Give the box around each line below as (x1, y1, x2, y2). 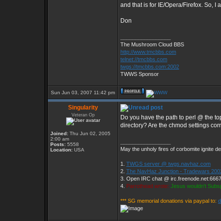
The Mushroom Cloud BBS (120, 41, 184, 47)
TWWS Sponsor (120, 71, 159, 77)
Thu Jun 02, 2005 (68, 131, 110, 136)
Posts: (50, 142, 66, 147)
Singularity (68, 104, 98, 111)
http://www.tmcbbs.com (120, 49, 176, 55)
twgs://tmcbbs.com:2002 (120, 64, 179, 70)
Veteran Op (71, 112, 95, 117)
